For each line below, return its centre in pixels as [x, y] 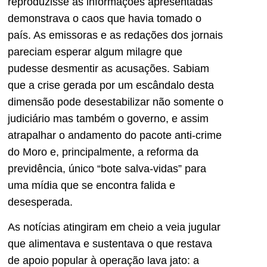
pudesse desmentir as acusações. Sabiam [108, 68]
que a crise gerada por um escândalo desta [111, 85]
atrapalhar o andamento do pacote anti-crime [115, 135]
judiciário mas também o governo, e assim [108, 118]
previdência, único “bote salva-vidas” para [107, 168]
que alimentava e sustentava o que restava [110, 243]
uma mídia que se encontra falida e [91, 185]
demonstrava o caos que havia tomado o [105, 18]
